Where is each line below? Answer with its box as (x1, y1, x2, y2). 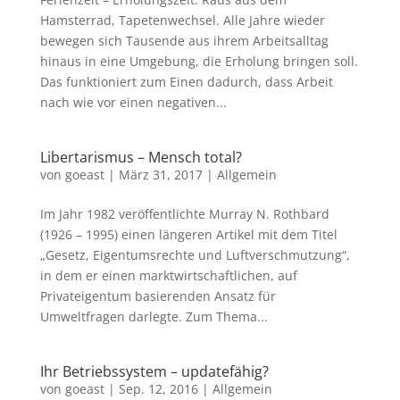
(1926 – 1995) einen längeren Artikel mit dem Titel (39, 226, 337, 243)
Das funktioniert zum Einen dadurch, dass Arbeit (39, 73, 333, 90)
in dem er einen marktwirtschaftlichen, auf (39, 267, 297, 284)
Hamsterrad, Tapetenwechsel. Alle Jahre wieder (39, 12, 325, 29)
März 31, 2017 (118, 166, 203, 183)
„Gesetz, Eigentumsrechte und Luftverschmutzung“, (39, 246, 350, 263)
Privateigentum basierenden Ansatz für (39, 287, 276, 304)
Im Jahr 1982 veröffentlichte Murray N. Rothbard (39, 205, 329, 222)
